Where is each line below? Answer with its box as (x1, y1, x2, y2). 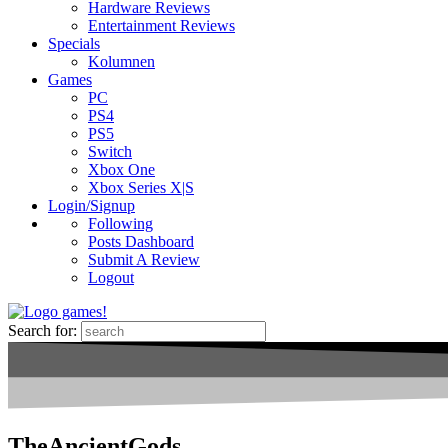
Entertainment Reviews (88, 17, 235, 35)
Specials (48, 35, 100, 53)
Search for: (8, 322, 77, 340)
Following (88, 215, 153, 233)
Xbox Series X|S (88, 179, 194, 197)
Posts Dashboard (88, 233, 194, 251)
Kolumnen (88, 53, 155, 71)
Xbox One (88, 161, 155, 179)
